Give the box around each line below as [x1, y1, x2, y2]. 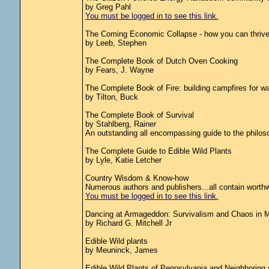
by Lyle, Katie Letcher [85, 156, 162, 165]
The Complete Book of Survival [85, 110, 194, 119]
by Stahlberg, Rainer [85, 119, 156, 128]
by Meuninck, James [85, 246, 158, 255]
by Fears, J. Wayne [85, 65, 154, 74]
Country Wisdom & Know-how [85, 174, 189, 183]
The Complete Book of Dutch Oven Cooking [85, 56, 238, 65]
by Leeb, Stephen [85, 38, 147, 47]
